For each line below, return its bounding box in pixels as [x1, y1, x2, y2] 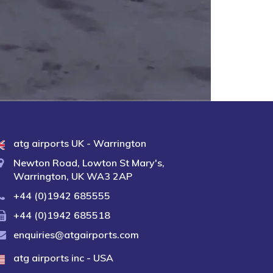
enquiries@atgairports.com [13, 229, 139, 241]
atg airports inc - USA [13, 252, 113, 264]
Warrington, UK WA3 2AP [13, 170, 132, 182]
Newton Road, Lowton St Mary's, [13, 157, 165, 169]
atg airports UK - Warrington [13, 137, 146, 149]
